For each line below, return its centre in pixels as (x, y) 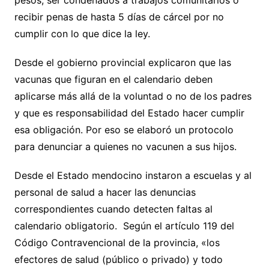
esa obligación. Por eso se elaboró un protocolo (124, 130)
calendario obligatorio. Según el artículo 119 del (124, 226)
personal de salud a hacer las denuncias (105, 192)
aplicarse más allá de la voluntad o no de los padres (133, 96)
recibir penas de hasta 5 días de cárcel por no (119, 17)
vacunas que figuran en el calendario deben (113, 80)
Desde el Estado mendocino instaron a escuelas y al (133, 176)
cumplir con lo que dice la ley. (82, 34)
